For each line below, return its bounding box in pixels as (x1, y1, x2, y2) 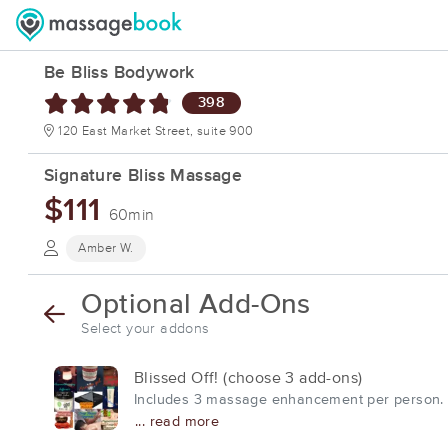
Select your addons (81, 322, 210, 336)
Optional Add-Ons (81, 291, 311, 319)
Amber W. (78, 242, 134, 255)
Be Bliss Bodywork (44, 64, 195, 82)
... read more (135, 415, 220, 429)
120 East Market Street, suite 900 (58, 125, 254, 138)
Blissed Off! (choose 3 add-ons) (134, 370, 363, 386)
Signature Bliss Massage (44, 167, 243, 185)
